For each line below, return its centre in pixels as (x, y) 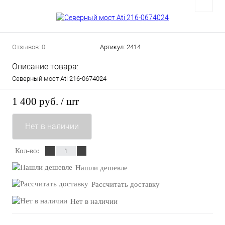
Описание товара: (45, 66)
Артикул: (113, 47)
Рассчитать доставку (126, 185)
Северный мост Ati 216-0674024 (59, 78)
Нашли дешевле (101, 167)
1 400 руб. (35, 102)
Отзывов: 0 (29, 47)
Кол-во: (27, 151)
